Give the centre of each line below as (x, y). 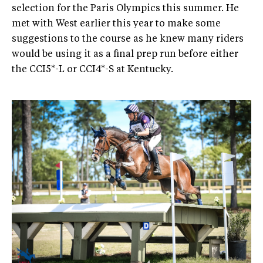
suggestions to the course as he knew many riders (128, 39)
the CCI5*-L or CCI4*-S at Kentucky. (92, 70)
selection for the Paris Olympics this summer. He (125, 9)
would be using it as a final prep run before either (125, 54)
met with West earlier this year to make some (116, 24)
